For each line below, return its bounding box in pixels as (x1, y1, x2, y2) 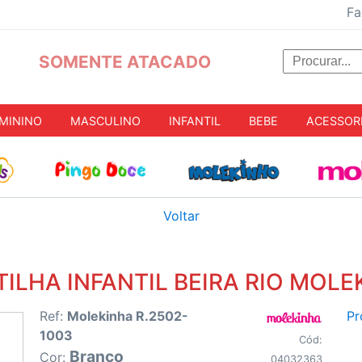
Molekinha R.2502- (67, 308, 188, 325)
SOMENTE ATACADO (38, 52, 211, 72)
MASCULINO (70, 113, 141, 128)
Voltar (162, 208, 200, 225)
